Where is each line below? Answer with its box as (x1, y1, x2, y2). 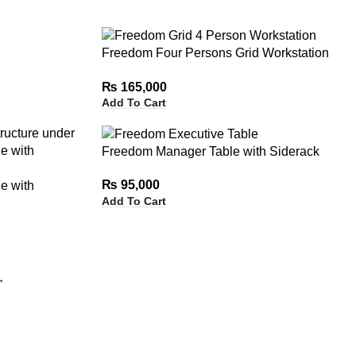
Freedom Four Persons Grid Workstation (101, 46, 329, 60)
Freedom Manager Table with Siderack (101, 145, 319, 159)
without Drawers (101, 64, 193, 78)
